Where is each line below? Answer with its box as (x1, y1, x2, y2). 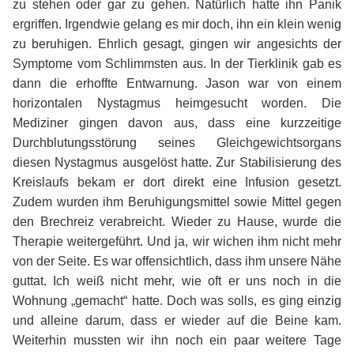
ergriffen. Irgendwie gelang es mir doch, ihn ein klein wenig (13, 17, 341, 31)
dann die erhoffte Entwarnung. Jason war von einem (13, 76, 341, 90)
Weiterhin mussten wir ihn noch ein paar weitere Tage (13, 333, 341, 347)
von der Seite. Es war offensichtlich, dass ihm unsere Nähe (13, 254, 341, 268)
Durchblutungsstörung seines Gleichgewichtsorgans (13, 135, 341, 149)
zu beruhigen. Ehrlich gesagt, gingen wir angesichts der (13, 36, 341, 51)
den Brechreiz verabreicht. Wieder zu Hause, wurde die (13, 214, 341, 228)
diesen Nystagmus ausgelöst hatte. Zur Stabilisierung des (13, 155, 341, 169)
